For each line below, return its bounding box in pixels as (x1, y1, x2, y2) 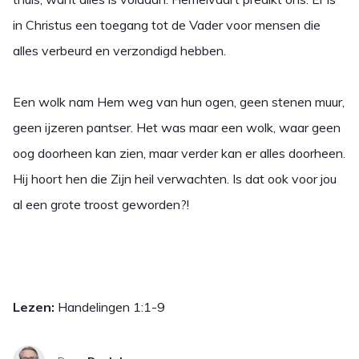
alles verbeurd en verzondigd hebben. (13, 42, 226, 59)
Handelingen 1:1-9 (58, 299, 165, 316)
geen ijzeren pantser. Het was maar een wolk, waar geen (13, 119, 341, 136)
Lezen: (13, 299, 58, 316)
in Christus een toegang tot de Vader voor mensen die (13, 17, 321, 34)
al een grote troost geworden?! (13, 196, 189, 213)
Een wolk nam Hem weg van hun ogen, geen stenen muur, (13, 94, 345, 111)
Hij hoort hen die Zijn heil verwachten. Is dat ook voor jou (13, 171, 337, 188)
